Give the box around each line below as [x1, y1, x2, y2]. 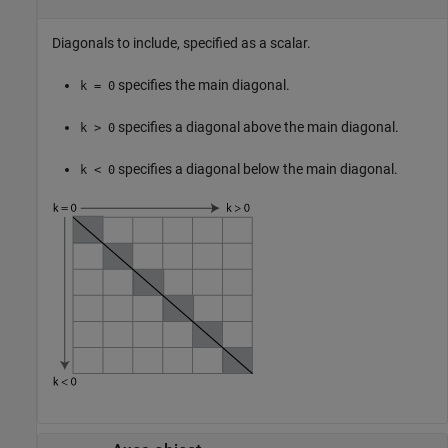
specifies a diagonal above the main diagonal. [115, 119, 399, 136]
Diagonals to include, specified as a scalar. [52, 35, 311, 52]
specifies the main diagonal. [115, 77, 290, 94]
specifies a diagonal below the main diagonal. [115, 161, 398, 178]
